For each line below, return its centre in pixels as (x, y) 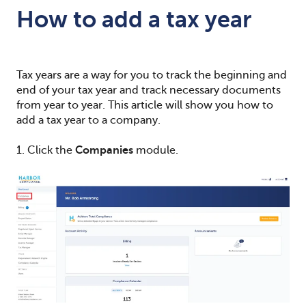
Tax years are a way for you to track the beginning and (152, 75)
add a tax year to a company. (88, 120)
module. (156, 151)
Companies (104, 151)
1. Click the (46, 151)
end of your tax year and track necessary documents (149, 90)
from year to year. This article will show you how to (145, 105)
